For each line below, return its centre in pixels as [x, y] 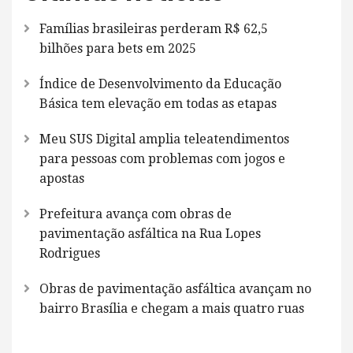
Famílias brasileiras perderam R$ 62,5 [154, 29]
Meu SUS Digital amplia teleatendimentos [164, 139]
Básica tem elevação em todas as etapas [158, 104]
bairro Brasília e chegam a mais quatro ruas [172, 309]
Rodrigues [70, 254]
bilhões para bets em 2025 [118, 49]
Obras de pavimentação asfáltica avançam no [175, 289]
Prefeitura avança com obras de [136, 214]
